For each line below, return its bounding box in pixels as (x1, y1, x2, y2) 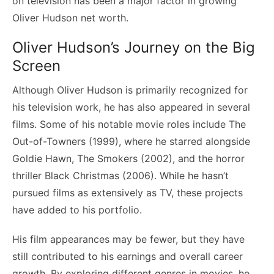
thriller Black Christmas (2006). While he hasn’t (12, 169, 229, 182)
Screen (12, 56, 61, 75)
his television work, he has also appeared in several (12, 100, 250, 113)
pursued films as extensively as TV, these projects (12, 186, 243, 199)
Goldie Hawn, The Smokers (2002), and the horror (12, 152, 245, 165)
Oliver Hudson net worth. (12, 11, 128, 24)
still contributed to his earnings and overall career (12, 250, 243, 262)
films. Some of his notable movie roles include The (12, 117, 246, 130)
